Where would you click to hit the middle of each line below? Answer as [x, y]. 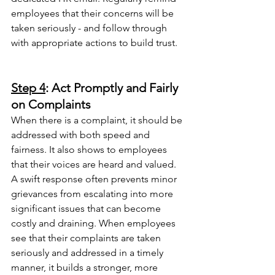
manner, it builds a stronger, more [86, 267]
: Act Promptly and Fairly [113, 88]
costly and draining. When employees [95, 223]
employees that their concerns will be [94, 13]
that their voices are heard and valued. [95, 164]
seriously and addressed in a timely [88, 253]
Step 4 [28, 88]
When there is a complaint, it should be [98, 120]
